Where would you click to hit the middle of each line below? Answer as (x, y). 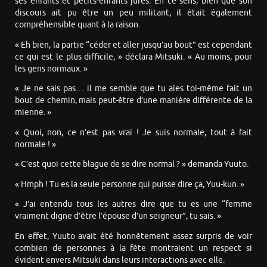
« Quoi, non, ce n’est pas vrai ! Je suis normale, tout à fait (133, 132)
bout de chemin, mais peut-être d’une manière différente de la (133, 101)
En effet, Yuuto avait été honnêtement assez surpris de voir (133, 236)
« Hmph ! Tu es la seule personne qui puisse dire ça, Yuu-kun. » (130, 184)
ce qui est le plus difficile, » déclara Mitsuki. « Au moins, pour (133, 57)
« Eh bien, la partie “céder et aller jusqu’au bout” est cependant (133, 45)
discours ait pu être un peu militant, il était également (133, 13)
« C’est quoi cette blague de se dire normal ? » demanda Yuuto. (132, 164)
